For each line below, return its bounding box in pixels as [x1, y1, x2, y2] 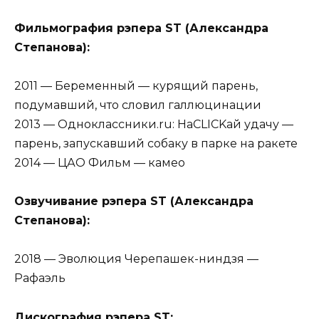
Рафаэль [14, 271, 66, 286]
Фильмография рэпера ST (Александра [14, 21, 268, 35]
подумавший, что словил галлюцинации [14, 98, 261, 113]
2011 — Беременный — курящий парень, [14, 79, 258, 93]
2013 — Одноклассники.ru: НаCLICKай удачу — [14, 117, 293, 132]
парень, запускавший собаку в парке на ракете [14, 137, 298, 151]
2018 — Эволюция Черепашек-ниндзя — [14, 252, 258, 266]
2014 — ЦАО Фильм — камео [14, 156, 185, 170]
